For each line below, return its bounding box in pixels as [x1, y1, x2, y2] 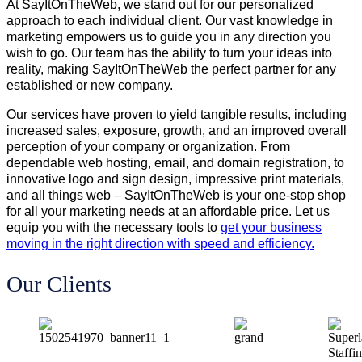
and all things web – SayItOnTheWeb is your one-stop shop [6, 187, 346, 202]
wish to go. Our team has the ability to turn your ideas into [6, 45, 332, 60]
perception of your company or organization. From [6, 139, 290, 154]
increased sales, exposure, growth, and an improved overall [6, 123, 347, 137]
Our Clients [6, 271, 112, 297]
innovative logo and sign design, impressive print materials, [6, 171, 344, 186]
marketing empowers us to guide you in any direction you [6, 29, 331, 44]
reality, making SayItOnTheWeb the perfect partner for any [6, 61, 336, 76]
